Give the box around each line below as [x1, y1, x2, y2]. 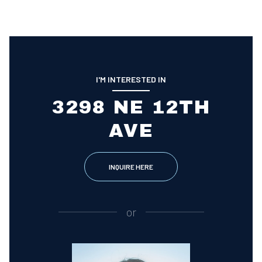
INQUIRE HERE [109, 162, 153, 171]
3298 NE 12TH [51, 96, 211, 118]
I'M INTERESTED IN [96, 74, 166, 84]
